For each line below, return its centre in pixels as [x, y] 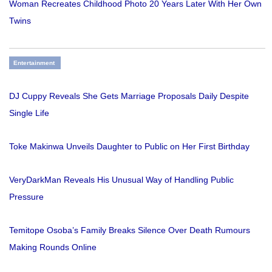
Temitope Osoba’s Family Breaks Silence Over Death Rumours [130, 230]
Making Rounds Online [53, 247]
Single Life [29, 113]
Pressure [26, 197]
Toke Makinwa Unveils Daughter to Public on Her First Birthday [129, 147]
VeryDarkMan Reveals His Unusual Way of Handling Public [121, 180]
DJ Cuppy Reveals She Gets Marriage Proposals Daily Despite [129, 96]
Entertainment [34, 63]
